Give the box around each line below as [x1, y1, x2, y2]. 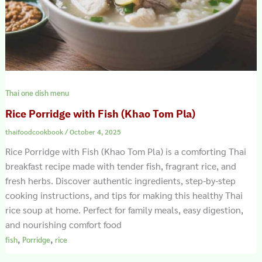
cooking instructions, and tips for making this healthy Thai [5, 188, 243, 201]
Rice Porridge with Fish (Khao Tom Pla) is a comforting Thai [5, 144, 246, 157]
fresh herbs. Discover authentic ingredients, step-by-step [5, 174, 236, 187]
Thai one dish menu [5, 88, 69, 98]
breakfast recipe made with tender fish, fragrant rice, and [5, 159, 236, 172]
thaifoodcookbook [5, 126, 65, 136]
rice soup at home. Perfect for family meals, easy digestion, [5, 203, 243, 216]
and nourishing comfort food [5, 218, 122, 230]
